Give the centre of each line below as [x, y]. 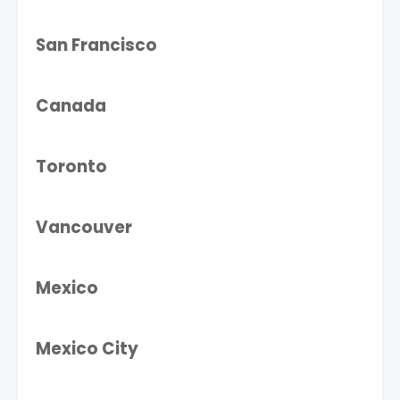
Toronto [71, 167]
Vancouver [84, 227]
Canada [71, 106]
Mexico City [87, 349]
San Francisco [96, 45]
